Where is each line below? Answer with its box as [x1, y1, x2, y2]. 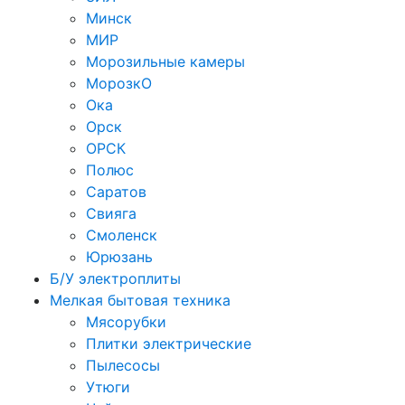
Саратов [86, 183, 146, 202]
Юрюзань [86, 248, 153, 267]
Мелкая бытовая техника [50, 291, 231, 310]
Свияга [86, 204, 137, 223]
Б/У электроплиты [50, 269, 181, 288]
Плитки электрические [86, 334, 251, 353]
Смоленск [86, 226, 157, 245]
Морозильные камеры [86, 52, 245, 71]
